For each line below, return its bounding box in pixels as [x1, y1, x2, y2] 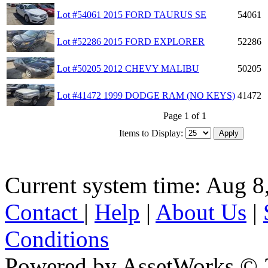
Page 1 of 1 [163, 110, 206, 121]
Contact [5, 199, 84, 225]
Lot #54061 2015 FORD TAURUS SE [57, 9, 206, 20]
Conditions [5, 226, 109, 252]
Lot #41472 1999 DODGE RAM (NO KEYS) [57, 90, 235, 100]
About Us [156, 199, 246, 225]
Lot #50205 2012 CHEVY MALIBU [57, 63, 199, 74]
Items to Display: [119, 127, 183, 138]
